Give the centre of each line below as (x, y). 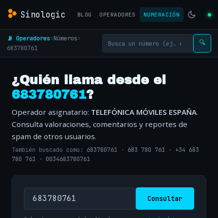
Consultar (165, 198)
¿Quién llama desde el (89, 80)
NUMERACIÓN (162, 15)
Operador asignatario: (51, 112)
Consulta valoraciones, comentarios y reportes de (100, 124)
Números (65, 38)
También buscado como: (49, 150)
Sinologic (43, 14)
